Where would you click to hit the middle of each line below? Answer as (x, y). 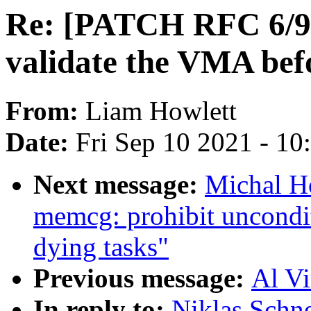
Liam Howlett (161, 111)
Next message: (119, 185)
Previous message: (142, 278)
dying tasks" (101, 247)
